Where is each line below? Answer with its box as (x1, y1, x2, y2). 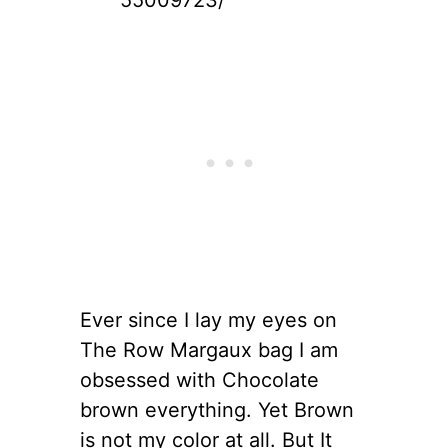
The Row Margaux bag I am (80, 337, 338, 362)
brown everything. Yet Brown (80, 397, 354, 422)
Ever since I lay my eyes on (80, 307, 337, 332)
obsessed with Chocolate (80, 367, 319, 392)
